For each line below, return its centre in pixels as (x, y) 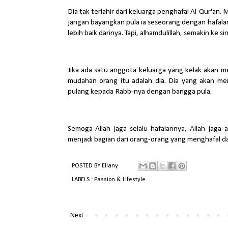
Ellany (110, 166)
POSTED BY (87, 166)
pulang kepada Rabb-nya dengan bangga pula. (140, 91)
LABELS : (83, 180)
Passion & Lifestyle (120, 180)
